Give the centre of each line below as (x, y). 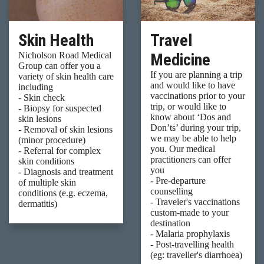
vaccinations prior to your (198, 95)
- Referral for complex (60, 150)
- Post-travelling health (192, 244)
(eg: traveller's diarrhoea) (197, 255)
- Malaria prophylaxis (190, 233)
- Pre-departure (178, 180)
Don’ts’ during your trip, (196, 127)
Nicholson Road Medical (65, 55)
